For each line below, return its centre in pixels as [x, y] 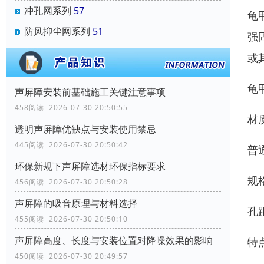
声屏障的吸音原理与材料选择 [76, 204]
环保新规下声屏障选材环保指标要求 [90, 166]
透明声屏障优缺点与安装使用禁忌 [85, 129]
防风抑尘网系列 [57, 32]
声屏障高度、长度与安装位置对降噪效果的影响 [114, 241]
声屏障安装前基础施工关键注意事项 [90, 92]
